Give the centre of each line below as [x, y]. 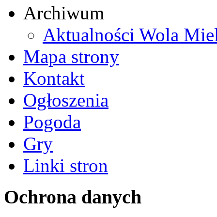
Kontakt [54, 78]
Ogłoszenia [66, 100]
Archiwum [64, 13]
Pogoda [52, 122]
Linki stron [66, 165]
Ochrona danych [73, 197]
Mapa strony [71, 56]
